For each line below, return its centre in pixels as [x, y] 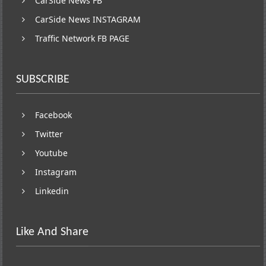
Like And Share [53, 232]
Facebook [54, 115]
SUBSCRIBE [43, 79]
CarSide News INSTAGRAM [88, 19]
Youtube [52, 153]
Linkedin [52, 191]
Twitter [49, 134]
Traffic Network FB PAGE [83, 38]
